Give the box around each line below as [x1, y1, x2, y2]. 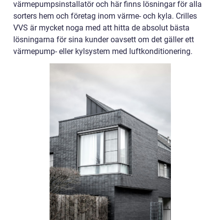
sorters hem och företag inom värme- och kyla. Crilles [13, 11, 197, 21]
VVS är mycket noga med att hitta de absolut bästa [13, 23, 190, 33]
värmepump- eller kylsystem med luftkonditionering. [13, 47, 192, 56]
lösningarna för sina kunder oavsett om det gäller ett [13, 35, 194, 45]
